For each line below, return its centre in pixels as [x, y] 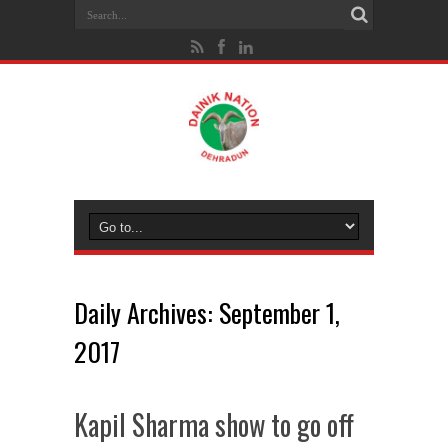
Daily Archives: [146, 312]
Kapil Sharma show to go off [214, 424]
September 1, [279, 312]
